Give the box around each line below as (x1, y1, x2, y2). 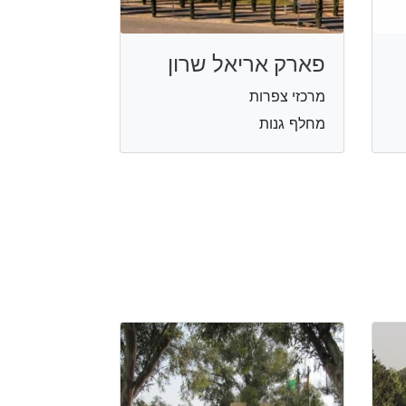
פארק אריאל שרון (167, 50, 325, 77)
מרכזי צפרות (248, 86, 325, 105)
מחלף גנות (258, 113, 325, 132)
